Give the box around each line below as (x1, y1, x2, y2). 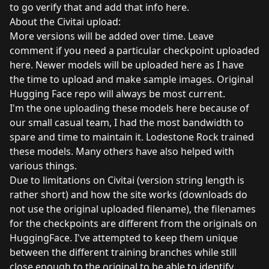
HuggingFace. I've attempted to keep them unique (10, 231, 238, 244)
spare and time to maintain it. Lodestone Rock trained (10, 130, 254, 144)
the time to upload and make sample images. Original (10, 72, 253, 86)
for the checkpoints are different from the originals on (10, 216, 257, 230)
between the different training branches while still (10, 245, 237, 259)
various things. (10, 159, 77, 172)
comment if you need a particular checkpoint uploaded (10, 43, 259, 57)
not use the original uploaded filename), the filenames (10, 202, 256, 216)
